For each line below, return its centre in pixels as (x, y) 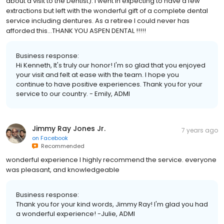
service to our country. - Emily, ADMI (73, 93)
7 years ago (200, 130)
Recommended (61, 146)
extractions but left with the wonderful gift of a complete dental (107, 10)
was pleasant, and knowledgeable (63, 169)
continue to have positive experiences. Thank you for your (109, 84)
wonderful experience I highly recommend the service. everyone (111, 159)
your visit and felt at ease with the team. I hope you (97, 74)
